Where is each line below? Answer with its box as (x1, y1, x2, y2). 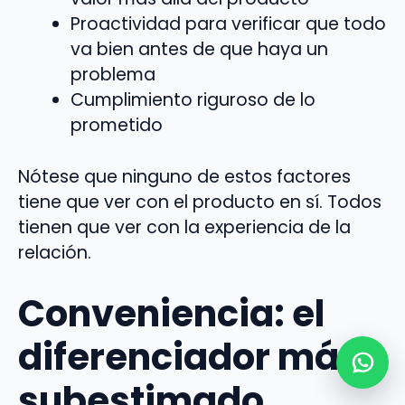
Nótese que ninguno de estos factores (18, 165, 351, 190)
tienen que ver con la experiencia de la (18, 215, 351, 240)
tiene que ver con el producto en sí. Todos (18, 190, 381, 215)
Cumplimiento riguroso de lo (70, 88, 316, 113)
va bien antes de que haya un (70, 37, 328, 62)
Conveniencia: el (18, 287, 325, 339)
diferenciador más (18, 331, 360, 382)
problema (70, 62, 155, 88)
